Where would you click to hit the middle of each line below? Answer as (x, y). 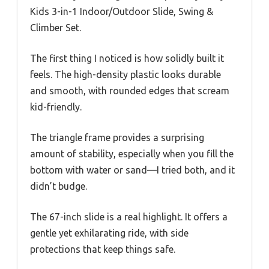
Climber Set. (56, 28)
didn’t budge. (59, 186)
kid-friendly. (56, 107)
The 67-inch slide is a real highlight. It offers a (129, 217)
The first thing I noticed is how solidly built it (127, 59)
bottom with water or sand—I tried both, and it (132, 170)
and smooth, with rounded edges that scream (130, 91)
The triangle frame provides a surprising (117, 138)
